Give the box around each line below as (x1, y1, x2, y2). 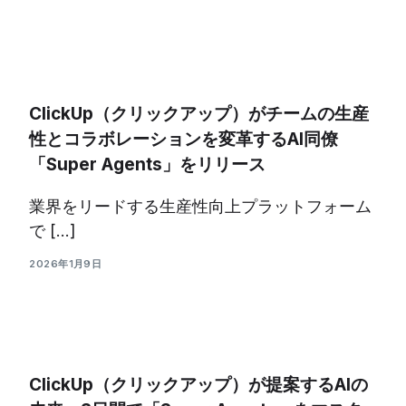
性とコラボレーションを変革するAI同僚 (29, 129, 339, 150)
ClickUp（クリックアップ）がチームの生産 (29, 103, 370, 124)
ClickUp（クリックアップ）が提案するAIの (29, 374, 369, 395)
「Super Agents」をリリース (29, 154, 266, 175)
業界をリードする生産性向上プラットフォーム (29, 197, 372, 216)
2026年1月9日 (29, 257, 102, 270)
